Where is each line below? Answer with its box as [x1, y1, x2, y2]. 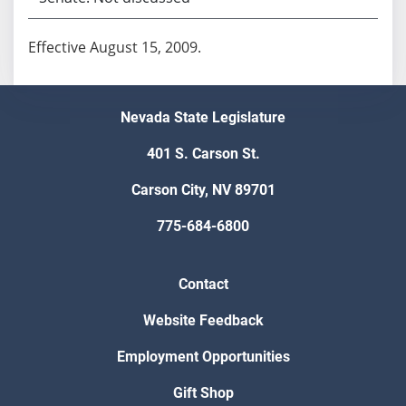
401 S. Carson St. [146, 145, 260, 163]
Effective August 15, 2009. [27, 36, 201, 57]
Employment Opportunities [116, 348, 290, 366]
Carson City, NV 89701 [130, 181, 275, 199]
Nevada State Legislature [121, 109, 285, 127]
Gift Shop [172, 384, 234, 402]
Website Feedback [142, 312, 264, 330]
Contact [178, 275, 228, 294]
